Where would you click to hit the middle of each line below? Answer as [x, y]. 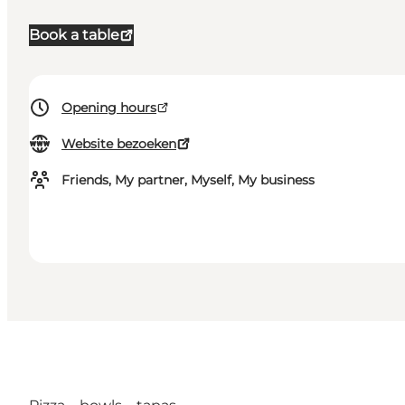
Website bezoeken [119, 144]
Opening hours [109, 108]
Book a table [74, 35]
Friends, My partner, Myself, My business [188, 180]
